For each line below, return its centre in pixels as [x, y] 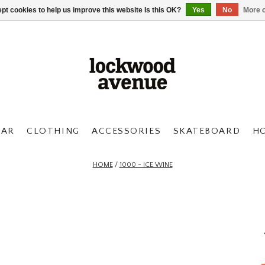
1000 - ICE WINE [146, 165]
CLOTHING [53, 131]
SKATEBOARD [207, 131]
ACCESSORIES [127, 131]
